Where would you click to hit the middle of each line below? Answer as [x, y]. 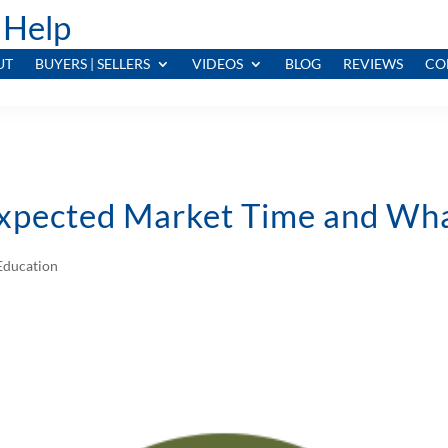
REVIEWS [373, 64]
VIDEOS [217, 64]
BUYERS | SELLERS [92, 64]
